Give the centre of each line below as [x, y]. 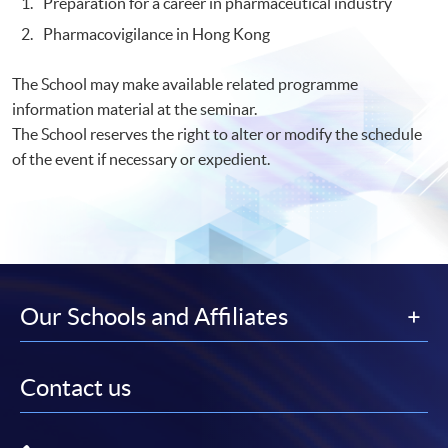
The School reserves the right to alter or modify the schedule [217, 133]
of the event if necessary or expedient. [141, 158]
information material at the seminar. [134, 108]
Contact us [75, 387]
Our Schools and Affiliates [154, 316]
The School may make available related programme [185, 83]
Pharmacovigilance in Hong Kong [157, 33]
